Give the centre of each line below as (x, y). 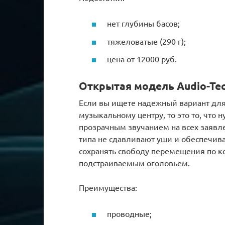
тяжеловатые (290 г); (146, 41)
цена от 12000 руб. (142, 59)
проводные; (129, 213)
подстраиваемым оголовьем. (134, 163)
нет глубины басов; (143, 23)
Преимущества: (108, 188)
